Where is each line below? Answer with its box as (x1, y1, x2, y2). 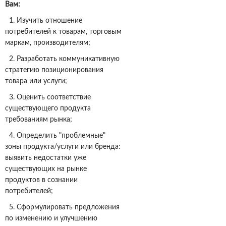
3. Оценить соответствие (5, 94, 91, 101)
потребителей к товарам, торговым (5, 28, 122, 36)
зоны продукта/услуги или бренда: (5, 143, 121, 151)
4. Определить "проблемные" (5, 132, 105, 140)
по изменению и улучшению (5, 215, 97, 222)
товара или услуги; (5, 78, 67, 85)
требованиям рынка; (5, 116, 72, 124)
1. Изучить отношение (5, 17, 82, 25)
